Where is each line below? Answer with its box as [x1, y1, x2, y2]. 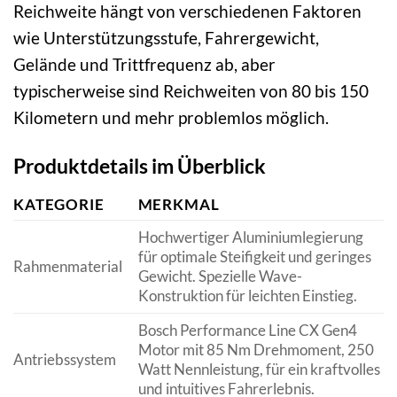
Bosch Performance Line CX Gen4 [137, 320, 357, 339]
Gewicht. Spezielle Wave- [137, 266, 302, 285]
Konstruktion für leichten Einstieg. [137, 285, 357, 305]
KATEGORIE [13, 194, 105, 214]
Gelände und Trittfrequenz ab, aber [13, 54, 276, 75]
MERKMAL [137, 194, 220, 214]
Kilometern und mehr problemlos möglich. [13, 107, 329, 128]
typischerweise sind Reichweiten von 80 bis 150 [13, 81, 369, 102]
